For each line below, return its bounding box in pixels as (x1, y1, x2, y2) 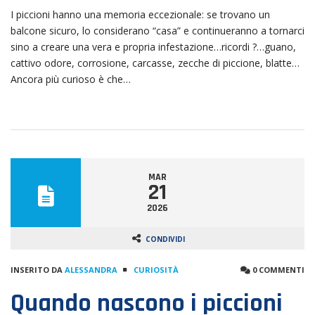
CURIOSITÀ (134, 264, 179, 276)
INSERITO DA (11, 264, 65, 276)
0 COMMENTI (250, 264, 304, 276)
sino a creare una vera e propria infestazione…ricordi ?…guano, (11, 40, 296, 54)
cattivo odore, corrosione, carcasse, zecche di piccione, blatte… (11, 56, 300, 70)
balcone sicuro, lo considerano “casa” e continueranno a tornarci (11, 24, 304, 38)
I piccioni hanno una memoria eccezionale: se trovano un (11, 8, 270, 22)
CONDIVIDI (146, 234, 185, 245)
